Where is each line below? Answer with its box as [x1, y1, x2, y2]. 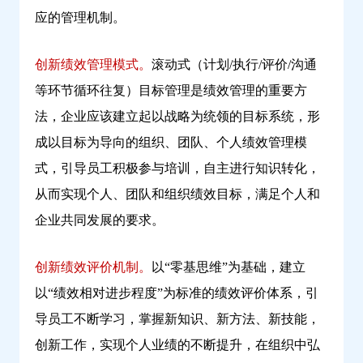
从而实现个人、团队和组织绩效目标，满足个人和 [35, 187, 320, 202]
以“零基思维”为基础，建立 [152, 260, 305, 275]
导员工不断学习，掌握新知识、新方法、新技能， [35, 312, 320, 327]
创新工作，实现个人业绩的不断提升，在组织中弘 [35, 338, 320, 352]
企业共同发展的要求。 [35, 213, 164, 228]
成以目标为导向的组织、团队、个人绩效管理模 [35, 135, 307, 150]
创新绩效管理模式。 [35, 58, 152, 72]
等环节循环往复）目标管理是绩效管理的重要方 [35, 83, 307, 98]
